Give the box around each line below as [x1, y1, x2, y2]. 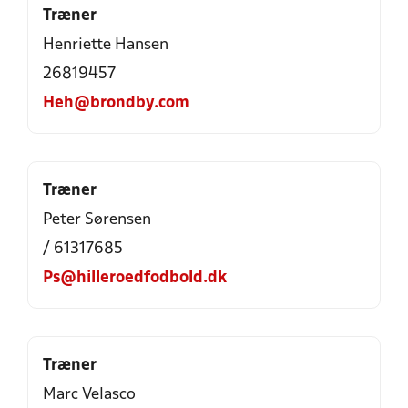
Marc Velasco [43, 387, 136, 403]
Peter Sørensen [43, 212, 151, 228]
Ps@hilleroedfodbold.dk [43, 270, 227, 286]
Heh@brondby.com [43, 96, 189, 111]
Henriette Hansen [43, 37, 168, 53]
